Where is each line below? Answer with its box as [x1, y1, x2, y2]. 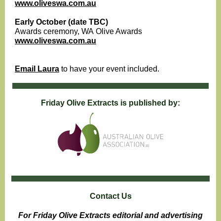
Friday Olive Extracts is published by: [41, 99, 180, 107]
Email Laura [15, 65, 59, 73]
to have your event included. [59, 65, 159, 73]
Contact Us [89, 192, 132, 200]
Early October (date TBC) [15, 18, 108, 26]
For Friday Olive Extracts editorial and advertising [18, 211, 203, 220]
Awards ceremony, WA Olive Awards [15, 27, 142, 36]
